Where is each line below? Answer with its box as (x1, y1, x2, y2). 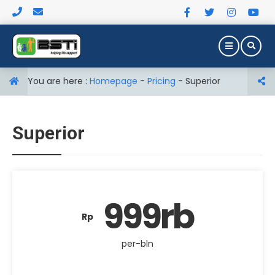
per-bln (122, 238, 153, 250)
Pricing (147, 75, 176, 87)
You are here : (28, 75, 90, 87)
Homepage (90, 75, 137, 87)
